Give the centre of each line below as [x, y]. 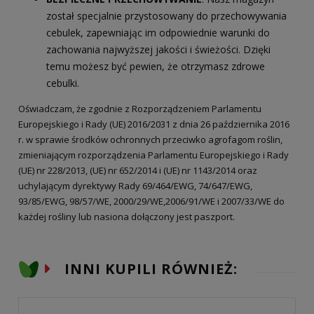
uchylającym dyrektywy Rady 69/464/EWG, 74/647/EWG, [135, 185]
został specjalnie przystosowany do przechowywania [166, 15]
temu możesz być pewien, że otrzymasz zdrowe [156, 66]
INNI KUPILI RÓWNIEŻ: [149, 268]
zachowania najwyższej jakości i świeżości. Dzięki [158, 49]
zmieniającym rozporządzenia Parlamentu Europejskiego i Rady [153, 155]
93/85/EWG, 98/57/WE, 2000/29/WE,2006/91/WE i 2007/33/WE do [151, 201]
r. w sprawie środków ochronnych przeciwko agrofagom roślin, [150, 139]
